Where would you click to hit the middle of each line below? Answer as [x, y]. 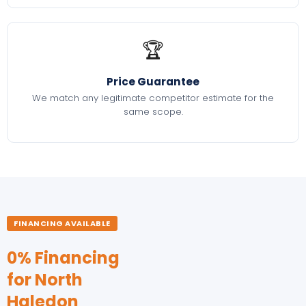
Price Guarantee [153, 81]
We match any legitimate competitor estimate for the [153, 98]
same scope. [153, 112]
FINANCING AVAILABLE [62, 223]
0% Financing [63, 258]
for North [45, 280]
